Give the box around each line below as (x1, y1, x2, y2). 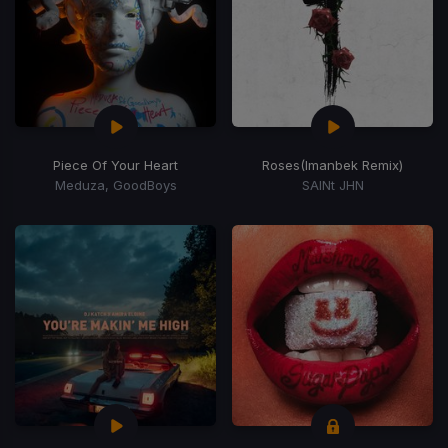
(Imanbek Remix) (300, 157, 403, 174)
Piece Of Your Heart (53, 157, 178, 174)
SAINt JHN (301, 177, 364, 194)
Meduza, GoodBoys (54, 177, 177, 194)
